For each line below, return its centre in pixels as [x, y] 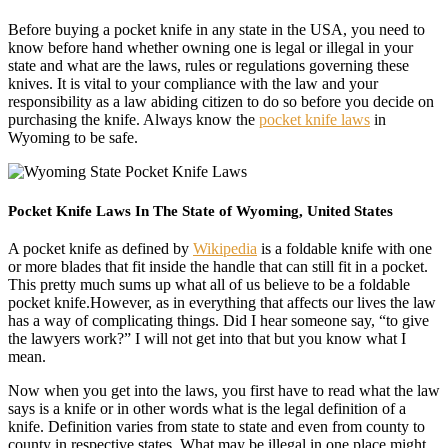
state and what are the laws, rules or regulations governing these [208, 65]
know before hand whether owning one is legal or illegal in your [210, 47]
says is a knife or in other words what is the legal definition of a [207, 409]
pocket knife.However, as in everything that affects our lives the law [222, 303]
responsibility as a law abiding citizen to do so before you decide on [221, 101]
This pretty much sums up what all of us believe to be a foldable [209, 285]
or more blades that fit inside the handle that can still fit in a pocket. [218, 267]
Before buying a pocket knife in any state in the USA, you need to [216, 29]
